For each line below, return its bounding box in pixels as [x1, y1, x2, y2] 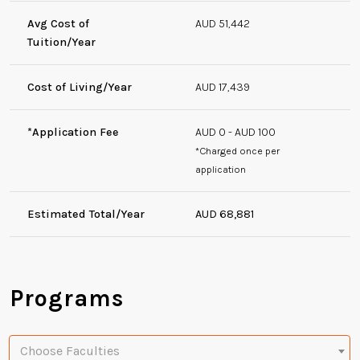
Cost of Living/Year [27, 80, 133, 94]
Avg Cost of [27, 16, 90, 31]
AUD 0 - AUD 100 [195, 125, 276, 139]
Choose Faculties [20, 342, 120, 358]
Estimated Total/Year [27, 207, 145, 221]
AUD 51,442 [195, 16, 251, 31]
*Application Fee [27, 125, 120, 139]
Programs [10, 284, 124, 312]
